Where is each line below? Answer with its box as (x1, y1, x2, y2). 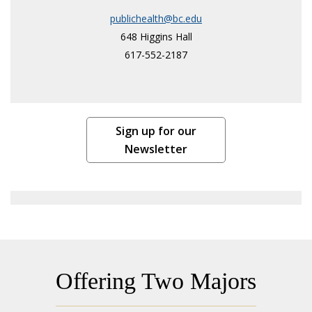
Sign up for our (116, 123, 196, 139)
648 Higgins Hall (120, 29, 192, 43)
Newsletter (125, 141, 187, 157)
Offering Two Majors (56, 267, 256, 294)
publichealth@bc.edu (110, 11, 202, 25)
